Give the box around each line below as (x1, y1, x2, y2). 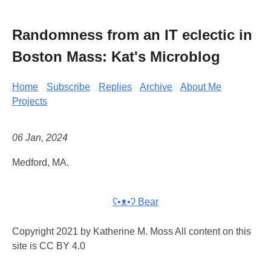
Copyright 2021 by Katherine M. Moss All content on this (12, 226, 251, 237)
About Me (180, 81, 221, 92)
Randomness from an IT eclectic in (12, 26, 252, 43)
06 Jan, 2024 (12, 132, 68, 143)
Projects (12, 96, 47, 106)
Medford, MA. (12, 157, 69, 168)
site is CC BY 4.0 (12, 241, 85, 252)
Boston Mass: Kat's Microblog (12, 48, 220, 65)
